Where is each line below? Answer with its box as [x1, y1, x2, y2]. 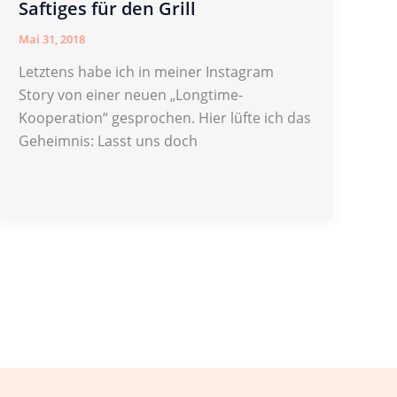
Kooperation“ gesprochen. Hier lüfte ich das [19, 108, 312, 128]
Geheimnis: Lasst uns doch [19, 131, 198, 152]
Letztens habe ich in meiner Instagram [19, 62, 275, 82]
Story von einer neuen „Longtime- [19, 85, 244, 105]
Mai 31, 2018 [19, 30, 86, 47]
